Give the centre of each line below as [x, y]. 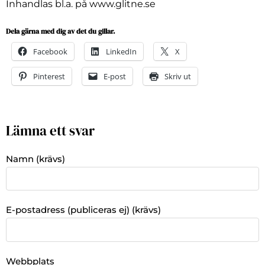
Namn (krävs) [35, 159]
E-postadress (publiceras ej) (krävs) [83, 210]
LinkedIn [121, 51]
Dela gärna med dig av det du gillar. [61, 31]
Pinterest [49, 76]
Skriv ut [178, 76]
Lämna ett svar [50, 130]
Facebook [50, 51]
